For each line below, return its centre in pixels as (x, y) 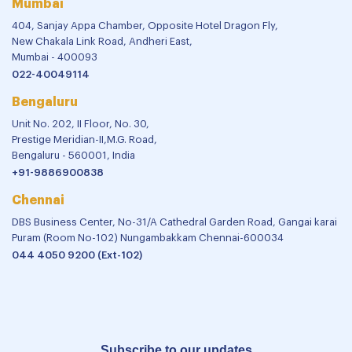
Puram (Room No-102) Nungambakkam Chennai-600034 (148, 237)
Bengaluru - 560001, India (73, 155)
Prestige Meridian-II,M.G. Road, (84, 139)
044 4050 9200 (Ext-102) (77, 255)
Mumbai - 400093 (55, 57)
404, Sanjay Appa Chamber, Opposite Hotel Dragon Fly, (145, 25)
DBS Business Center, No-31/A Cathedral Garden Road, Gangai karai (174, 222)
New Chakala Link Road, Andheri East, (102, 41)
